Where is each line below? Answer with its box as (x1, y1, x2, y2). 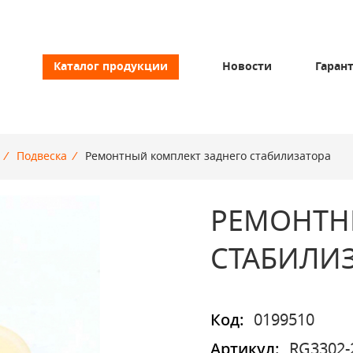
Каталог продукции (53, 61, 168, 72)
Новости (221, 61, 272, 72)
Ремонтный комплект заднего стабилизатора (85, 151, 331, 162)
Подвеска (17, 151, 67, 162)
